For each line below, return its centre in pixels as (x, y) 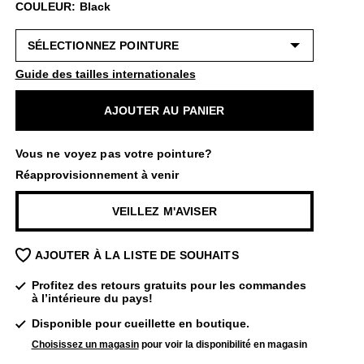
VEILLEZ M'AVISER (164, 211)
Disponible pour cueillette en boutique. (140, 323)
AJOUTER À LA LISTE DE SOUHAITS (136, 255)
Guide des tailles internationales (105, 74)
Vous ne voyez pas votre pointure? (114, 154)
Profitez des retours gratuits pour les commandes (169, 285)
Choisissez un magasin (85, 344)
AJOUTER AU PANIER (165, 110)
